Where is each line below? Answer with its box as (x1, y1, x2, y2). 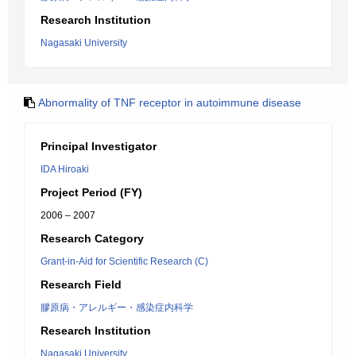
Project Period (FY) (41, 186, 142, 199)
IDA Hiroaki (41, 164, 89, 175)
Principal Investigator (41, 140, 157, 153)
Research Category (41, 232, 144, 245)
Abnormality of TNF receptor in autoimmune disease (38, 96, 301, 109)
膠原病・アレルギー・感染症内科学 (41, 302, 193, 313)
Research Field (41, 278, 122, 291)
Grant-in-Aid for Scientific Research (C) (41, 256, 208, 267)
